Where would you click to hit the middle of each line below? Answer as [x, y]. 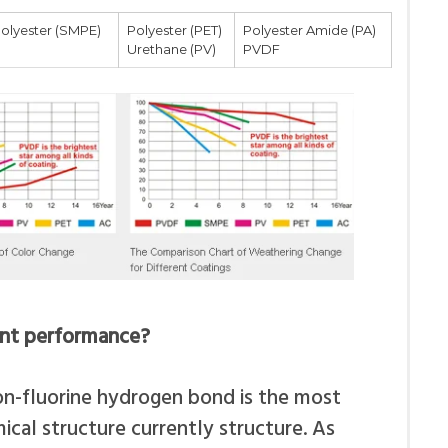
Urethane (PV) [171, 49]
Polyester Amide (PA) [309, 30]
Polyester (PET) [174, 30]
